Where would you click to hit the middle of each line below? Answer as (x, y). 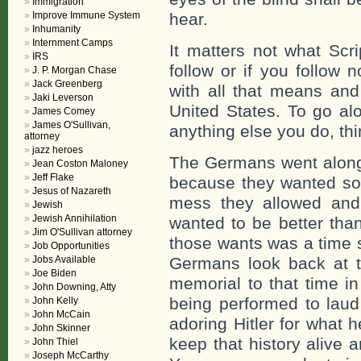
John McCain (61, 314)
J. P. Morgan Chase (75, 70)
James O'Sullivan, (71, 125)
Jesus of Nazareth (72, 191)
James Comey (64, 111)
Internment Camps (73, 43)
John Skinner (61, 328)
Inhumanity (56, 29)
